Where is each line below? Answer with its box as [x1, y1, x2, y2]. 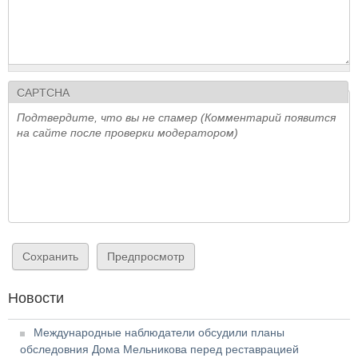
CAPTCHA [17, 86, 70, 100]
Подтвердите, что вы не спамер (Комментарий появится [17, 111, 336, 125]
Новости [8, 290, 64, 307]
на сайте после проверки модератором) [17, 126, 238, 140]
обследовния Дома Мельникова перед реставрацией [20, 343, 299, 356]
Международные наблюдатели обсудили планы [34, 326, 284, 340]
